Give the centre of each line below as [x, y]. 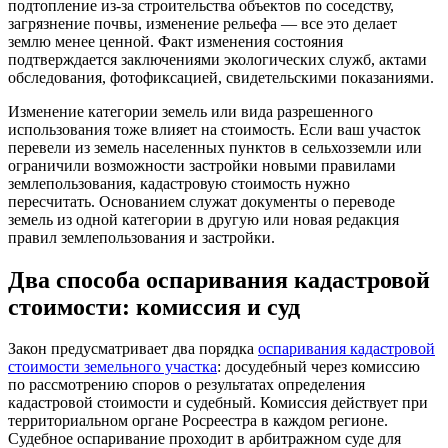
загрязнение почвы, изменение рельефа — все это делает [202, 23]
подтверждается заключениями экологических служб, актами [217, 59]
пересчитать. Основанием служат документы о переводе [201, 201]
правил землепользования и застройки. [141, 237]
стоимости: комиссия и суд [154, 306]
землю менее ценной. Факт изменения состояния [175, 41]
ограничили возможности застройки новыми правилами [202, 165]
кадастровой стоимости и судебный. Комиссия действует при [218, 403]
